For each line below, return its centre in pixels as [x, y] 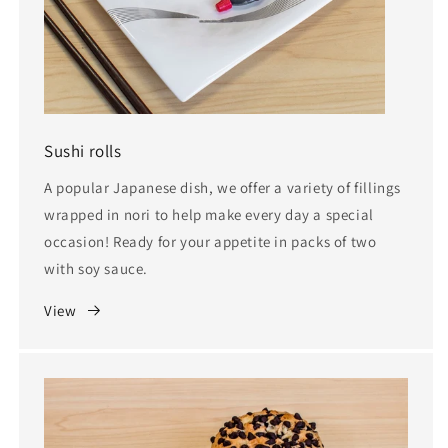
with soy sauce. [96, 268]
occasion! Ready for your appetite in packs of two [210, 241]
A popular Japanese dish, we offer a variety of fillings [223, 187]
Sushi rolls [83, 150]
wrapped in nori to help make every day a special [209, 214]
